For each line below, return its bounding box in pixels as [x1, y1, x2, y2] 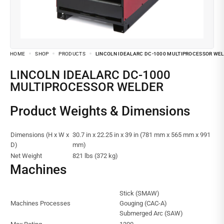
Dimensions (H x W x [10, 131, 69, 139]
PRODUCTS [58, 51, 85, 57]
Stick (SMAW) [119, 189, 159, 197]
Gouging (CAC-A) [119, 199, 167, 207]
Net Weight [10, 152, 42, 160]
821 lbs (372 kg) [72, 152, 118, 160]
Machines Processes [10, 199, 70, 207]
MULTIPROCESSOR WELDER [10, 80, 163, 94]
